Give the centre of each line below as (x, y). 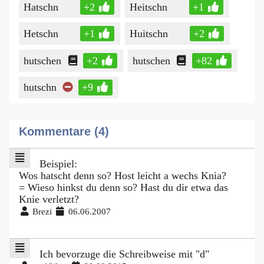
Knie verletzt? (49, 199)
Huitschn (148, 34)
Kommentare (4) (64, 132)
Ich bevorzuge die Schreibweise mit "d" (124, 254)
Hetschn (41, 34)
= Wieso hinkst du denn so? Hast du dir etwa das (123, 188)
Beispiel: (58, 164)
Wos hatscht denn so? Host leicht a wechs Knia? (123, 176)
